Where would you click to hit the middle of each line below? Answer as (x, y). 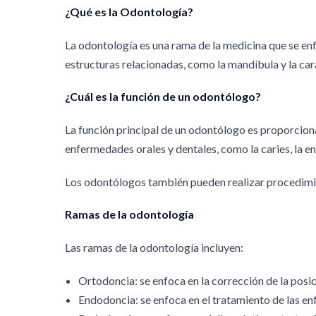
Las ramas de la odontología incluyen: (154, 248)
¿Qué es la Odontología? (129, 12)
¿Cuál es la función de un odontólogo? (163, 97)
